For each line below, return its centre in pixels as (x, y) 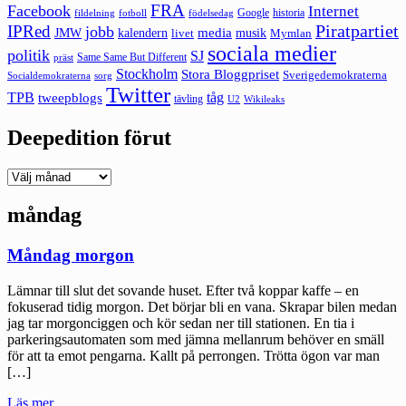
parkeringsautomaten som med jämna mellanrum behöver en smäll (196, 340)
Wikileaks (264, 98)
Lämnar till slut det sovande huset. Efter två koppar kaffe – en (183, 291)
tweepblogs (70, 97)
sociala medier (272, 53)
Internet (333, 11)
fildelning (95, 12)
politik (29, 55)
